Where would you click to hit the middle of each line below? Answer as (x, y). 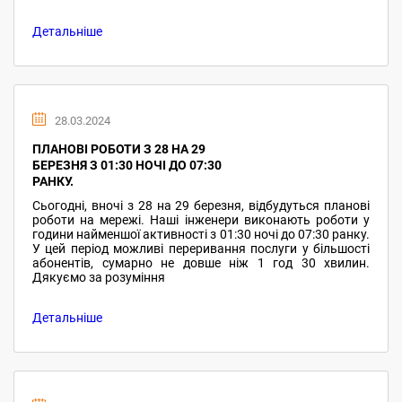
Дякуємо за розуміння (99, 277)
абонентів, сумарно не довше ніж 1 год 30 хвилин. (201, 263)
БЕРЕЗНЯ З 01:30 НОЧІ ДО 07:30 (127, 165)
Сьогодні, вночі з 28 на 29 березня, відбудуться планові (201, 205)
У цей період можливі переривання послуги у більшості (201, 249)
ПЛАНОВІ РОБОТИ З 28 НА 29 (119, 149)
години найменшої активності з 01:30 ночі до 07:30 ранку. (201, 234)
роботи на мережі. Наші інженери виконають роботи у (201, 220)
